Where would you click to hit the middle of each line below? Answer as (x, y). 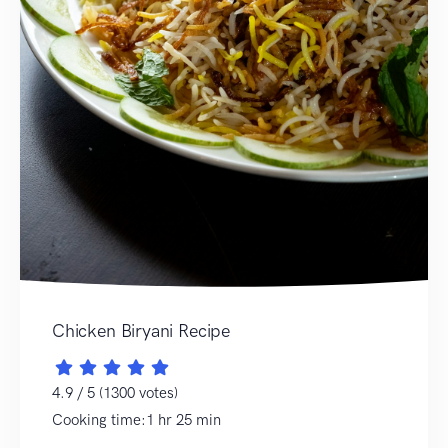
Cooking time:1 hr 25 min (136, 419)
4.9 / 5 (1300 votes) (115, 392)
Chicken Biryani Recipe (141, 330)
